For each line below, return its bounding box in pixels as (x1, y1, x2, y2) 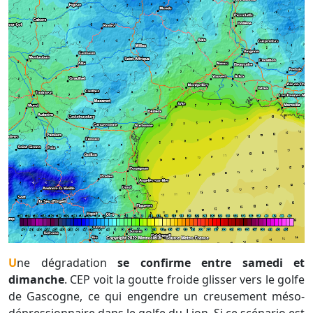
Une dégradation (17, 254, 107, 270)
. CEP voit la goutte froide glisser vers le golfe (64, 271, 305, 287)
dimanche (8, 271, 64, 287)
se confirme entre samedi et (106, 254, 305, 270)
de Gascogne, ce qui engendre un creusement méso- (8, 288, 305, 304)
